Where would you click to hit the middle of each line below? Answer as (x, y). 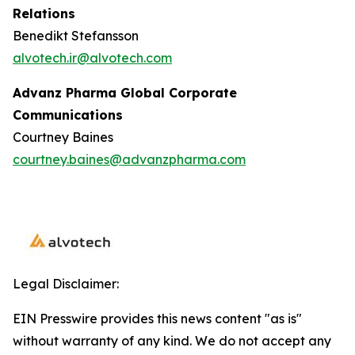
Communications (68, 115)
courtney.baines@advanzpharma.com (129, 159)
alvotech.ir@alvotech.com (92, 58)
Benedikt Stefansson (76, 36)
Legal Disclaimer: (66, 284)
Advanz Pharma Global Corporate (125, 93)
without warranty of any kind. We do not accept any (172, 341)
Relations (44, 13)
